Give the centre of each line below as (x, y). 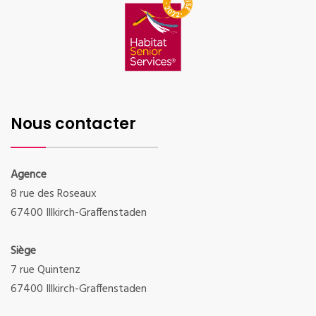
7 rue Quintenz (45, 271)
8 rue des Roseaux (54, 194)
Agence (29, 175)
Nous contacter (73, 124)
